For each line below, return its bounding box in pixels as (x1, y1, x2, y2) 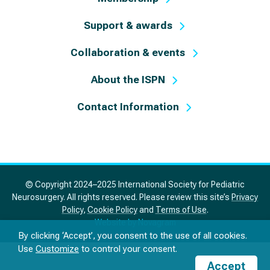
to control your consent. (79, 243, 177, 254)
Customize (36, 243, 79, 254)
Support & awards (83, 19, 173, 32)
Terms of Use (155, 205, 207, 215)
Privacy (231, 192, 258, 202)
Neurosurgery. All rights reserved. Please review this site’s (12, 192, 231, 202)
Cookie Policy (87, 205, 137, 215)
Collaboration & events (71, 46, 186, 59)
